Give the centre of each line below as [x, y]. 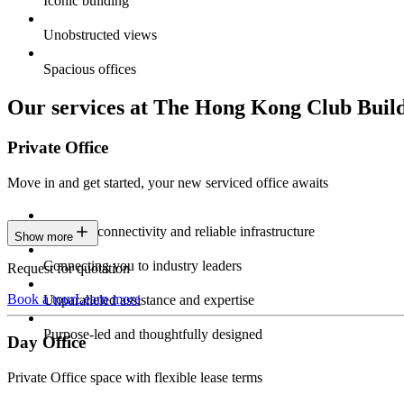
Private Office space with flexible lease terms [135, 377]
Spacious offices [90, 69]
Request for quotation [69, 268]
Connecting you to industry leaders [142, 265]
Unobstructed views [100, 34]
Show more [44, 236]
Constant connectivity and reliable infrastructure [179, 231]
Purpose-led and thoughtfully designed [153, 334]
